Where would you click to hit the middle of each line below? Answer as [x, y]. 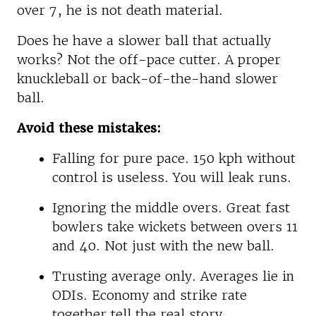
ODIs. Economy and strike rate [150, 295]
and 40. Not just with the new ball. [163, 245]
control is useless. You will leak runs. [172, 177]
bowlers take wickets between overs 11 [175, 226]
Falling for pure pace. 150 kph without [174, 158]
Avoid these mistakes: [89, 128]
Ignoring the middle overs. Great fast [171, 207]
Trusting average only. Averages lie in [173, 276]
